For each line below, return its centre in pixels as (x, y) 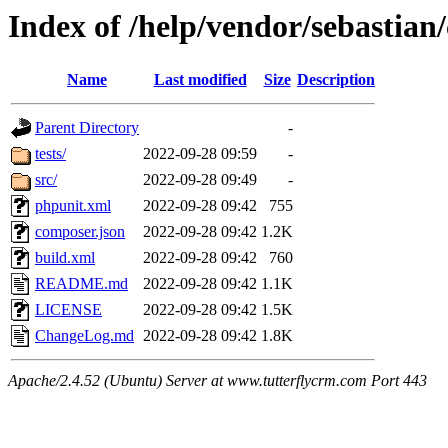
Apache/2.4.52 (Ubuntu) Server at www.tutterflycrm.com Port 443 (217, 381)
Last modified (200, 80)
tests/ (50, 154)
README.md (81, 284)
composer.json (80, 232)
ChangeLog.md (84, 336)
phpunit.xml (73, 206)
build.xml (65, 258)
